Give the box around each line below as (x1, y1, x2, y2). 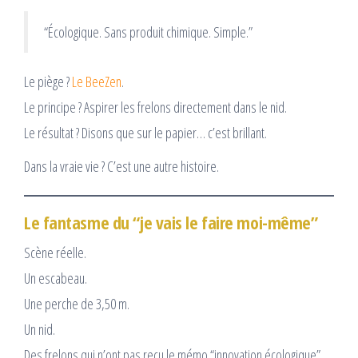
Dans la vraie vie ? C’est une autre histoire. (24, 157, 219, 177)
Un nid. (24, 320, 55, 340)
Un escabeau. (24, 268, 87, 288)
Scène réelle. (24, 243, 86, 263)
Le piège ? (24, 72, 72, 92)
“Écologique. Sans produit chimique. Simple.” (44, 22, 253, 42)
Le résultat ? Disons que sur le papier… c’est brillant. (24, 123, 267, 143)
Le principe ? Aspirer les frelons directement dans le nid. (24, 97, 287, 117)
